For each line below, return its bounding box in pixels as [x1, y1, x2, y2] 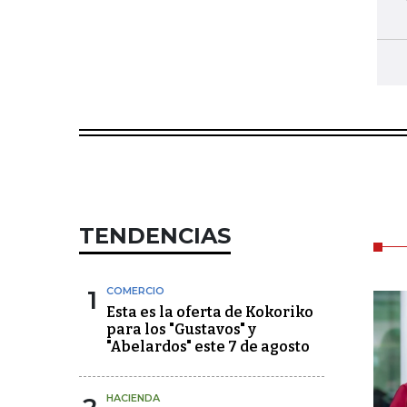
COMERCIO [106, 284, 164, 297]
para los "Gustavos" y [106, 321, 256, 338]
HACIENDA [106, 392, 160, 404]
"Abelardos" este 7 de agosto [106, 338, 310, 355]
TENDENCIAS [79, 223, 231, 249]
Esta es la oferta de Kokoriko [106, 303, 313, 321]
